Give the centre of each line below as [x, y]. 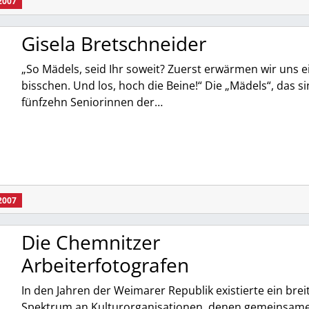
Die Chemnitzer [90, 242]
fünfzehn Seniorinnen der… [92, 102]
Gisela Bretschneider [113, 43]
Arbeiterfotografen [105, 265]
